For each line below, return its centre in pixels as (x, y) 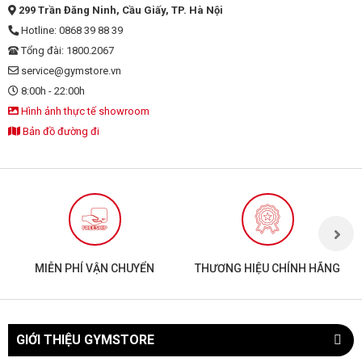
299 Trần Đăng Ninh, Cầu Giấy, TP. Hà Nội (120, 10)
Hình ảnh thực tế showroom (84, 111)
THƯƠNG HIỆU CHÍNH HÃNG (267, 268)
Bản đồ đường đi (60, 131)
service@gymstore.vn (70, 70)
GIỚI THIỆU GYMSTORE (85, 339)
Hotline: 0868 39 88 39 (71, 30)
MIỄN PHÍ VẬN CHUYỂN (95, 268)
